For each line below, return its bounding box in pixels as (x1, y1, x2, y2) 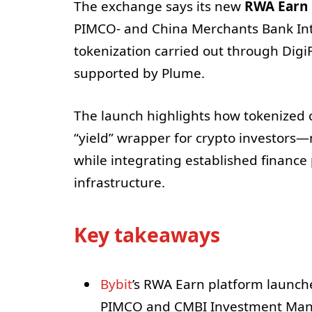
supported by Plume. (73, 63, 205, 82)
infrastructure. (73, 173, 165, 192)
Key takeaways (73, 221, 220, 249)
